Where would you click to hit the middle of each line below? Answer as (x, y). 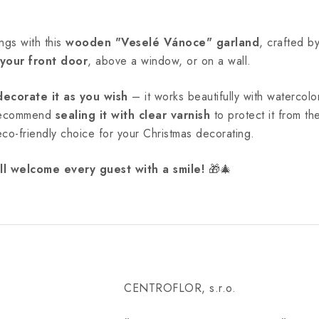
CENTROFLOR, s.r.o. (180, 288)
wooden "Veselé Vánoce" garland (162, 42)
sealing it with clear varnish (132, 115)
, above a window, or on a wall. (169, 61)
